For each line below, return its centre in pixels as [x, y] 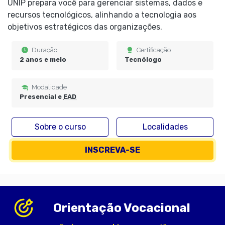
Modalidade [48, 87]
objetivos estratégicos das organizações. [85, 27]
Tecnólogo [143, 60]
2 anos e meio [43, 60]
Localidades [165, 127]
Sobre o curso [60, 127]
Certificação [153, 50]
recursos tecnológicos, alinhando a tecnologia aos [102, 15]
